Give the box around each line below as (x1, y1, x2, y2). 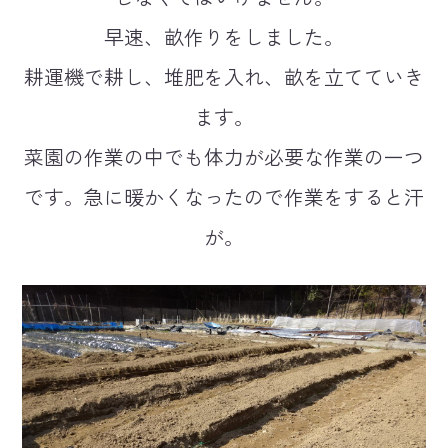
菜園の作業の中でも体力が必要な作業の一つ (24, 141, 424, 171)
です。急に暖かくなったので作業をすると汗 (24, 181, 424, 211)
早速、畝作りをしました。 (104, 21, 344, 51)
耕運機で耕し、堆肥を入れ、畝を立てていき (24, 61, 424, 91)
